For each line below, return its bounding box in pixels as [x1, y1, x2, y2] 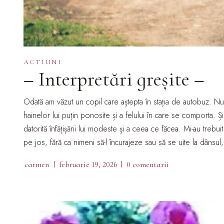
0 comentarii [126, 159, 169, 169]
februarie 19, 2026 [59, 159, 117, 169]
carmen [24, 159, 49, 169]
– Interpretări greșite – [23, 66, 204, 91]
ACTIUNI [24, 58, 62, 65]
